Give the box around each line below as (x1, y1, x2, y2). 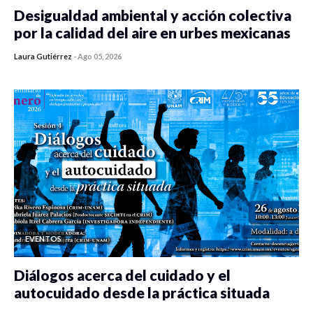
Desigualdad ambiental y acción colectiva (14, 6, 291, 24)
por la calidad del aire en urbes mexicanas (14, 24, 291, 42)
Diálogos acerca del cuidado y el (14, 266, 231, 284)
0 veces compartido (35, 61, 116, 73)
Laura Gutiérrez (14, 52, 72, 61)
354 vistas (129, 61, 171, 73)
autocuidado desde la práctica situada (14, 284, 270, 302)
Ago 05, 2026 (78, 52, 122, 61)
